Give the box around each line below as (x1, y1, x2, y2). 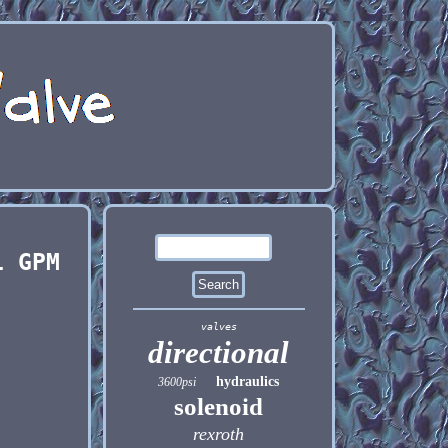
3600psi (158, 375, 197, 389)
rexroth (193, 424, 245, 444)
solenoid (174, 393, 264, 420)
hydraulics (216, 374, 280, 389)
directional (148, 335, 290, 370)
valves (200, 321, 237, 332)
